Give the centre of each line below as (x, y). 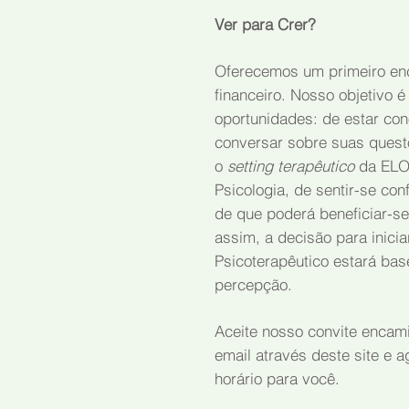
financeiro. (252, 94)
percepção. (253, 284)
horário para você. (277, 378)
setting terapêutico (293, 166)
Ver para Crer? (265, 24)
